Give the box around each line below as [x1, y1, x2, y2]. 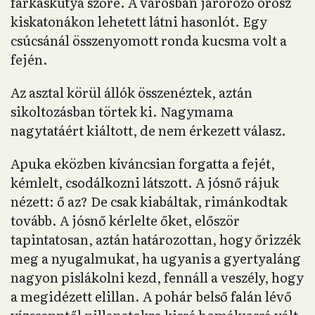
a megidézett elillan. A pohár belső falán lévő [11, 286, 292, 307]
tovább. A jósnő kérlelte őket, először [11, 210, 240, 231]
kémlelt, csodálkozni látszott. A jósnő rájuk [11, 172, 279, 193]
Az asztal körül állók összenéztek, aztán [11, 82, 252, 103]
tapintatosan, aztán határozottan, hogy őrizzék [11, 229, 301, 250]
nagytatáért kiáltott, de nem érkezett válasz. [11, 120, 286, 141]
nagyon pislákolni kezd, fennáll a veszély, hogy [11, 267, 304, 288]
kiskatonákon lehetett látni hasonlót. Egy [11, 11, 267, 32]
